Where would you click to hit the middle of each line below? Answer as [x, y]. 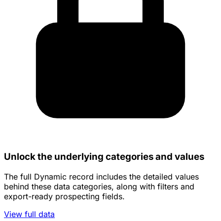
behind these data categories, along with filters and [99, 186]
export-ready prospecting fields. [64, 196]
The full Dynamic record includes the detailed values [101, 176]
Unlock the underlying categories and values [104, 156]
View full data [29, 214]
